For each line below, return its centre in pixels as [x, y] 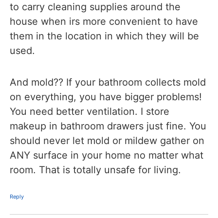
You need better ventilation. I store [90, 111]
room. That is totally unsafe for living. [95, 170]
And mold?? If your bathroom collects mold [108, 82]
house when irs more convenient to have [104, 21]
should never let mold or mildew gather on [107, 140]
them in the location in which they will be [104, 36]
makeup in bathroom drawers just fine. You [108, 126]
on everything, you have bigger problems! [106, 97]
